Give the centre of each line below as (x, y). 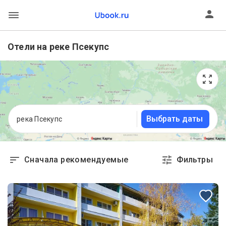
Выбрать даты (175, 119)
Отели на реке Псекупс (59, 47)
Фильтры (195, 160)
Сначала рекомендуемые (76, 160)
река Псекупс (39, 119)
